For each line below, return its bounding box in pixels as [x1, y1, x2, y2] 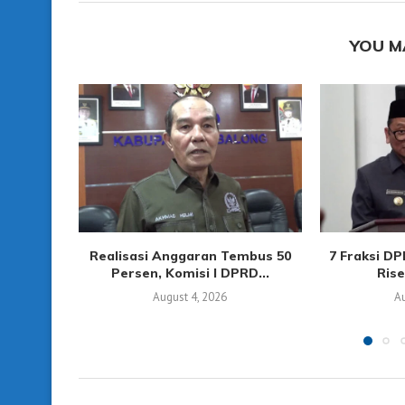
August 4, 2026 [153, 289, 228, 306]
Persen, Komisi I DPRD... [110, 265, 269, 282]
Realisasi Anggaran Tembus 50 [89, 248, 291, 265]
